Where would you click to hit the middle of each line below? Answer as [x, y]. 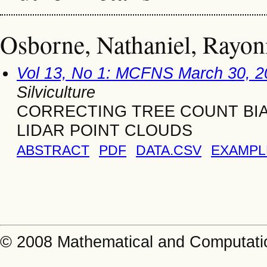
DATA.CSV [169, 150]
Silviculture [56, 92]
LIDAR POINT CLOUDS [105, 130]
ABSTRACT [53, 150]
